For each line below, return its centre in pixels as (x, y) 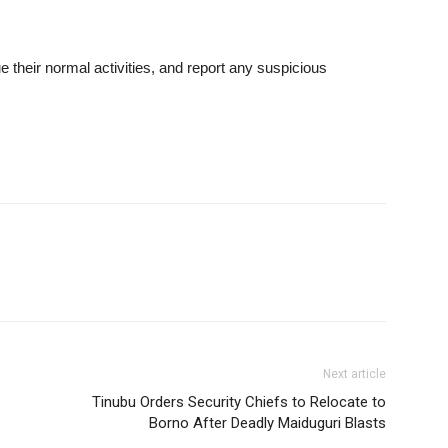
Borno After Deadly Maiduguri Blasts (267, 422)
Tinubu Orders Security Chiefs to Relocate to (239, 401)
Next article (354, 373)
